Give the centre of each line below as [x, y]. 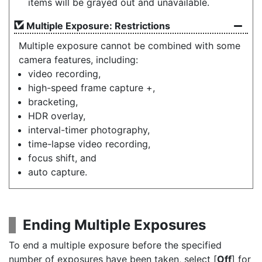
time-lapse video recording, [89, 144]
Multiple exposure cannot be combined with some [130, 46]
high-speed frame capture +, [92, 88]
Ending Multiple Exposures [114, 225]
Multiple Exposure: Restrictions [98, 26]
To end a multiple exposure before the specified [115, 245]
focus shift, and [62, 158]
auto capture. [58, 172]
